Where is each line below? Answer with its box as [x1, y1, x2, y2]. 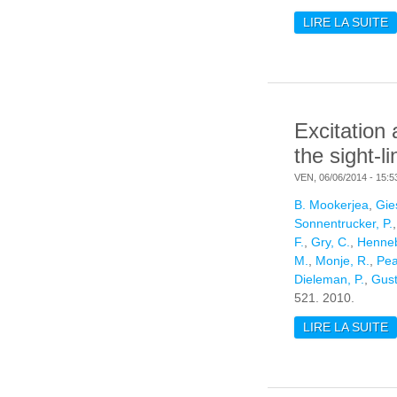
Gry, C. [311, 235, 350, 250]
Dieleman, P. [294, 272, 364, 287]
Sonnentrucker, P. [294, 216, 393, 231]
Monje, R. [315, 253, 370, 269]
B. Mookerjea [294, 198, 369, 213]
